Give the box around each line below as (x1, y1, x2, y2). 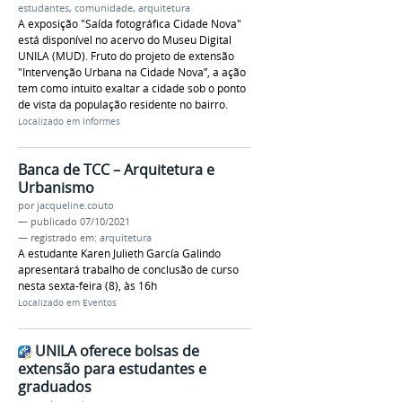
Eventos (83, 297, 117, 310)
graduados (18, 376, 92, 397)
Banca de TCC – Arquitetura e (18, 160, 214, 180)
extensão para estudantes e (18, 358, 206, 379)
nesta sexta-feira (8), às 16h (18, 278, 157, 294)
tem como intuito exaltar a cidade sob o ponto (18, 81, 246, 97)
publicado (31, 215, 77, 229)
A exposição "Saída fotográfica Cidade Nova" (18, 16, 241, 32)
